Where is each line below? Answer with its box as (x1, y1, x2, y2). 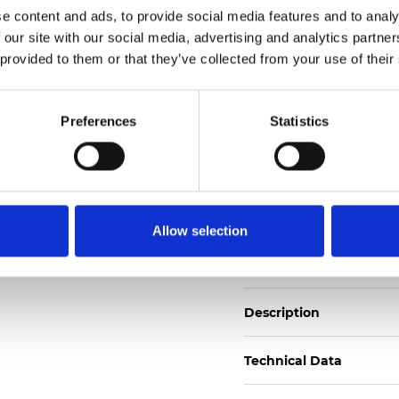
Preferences (61, 113, 137, 129)
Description (244, 304, 320, 321)
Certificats (244, 78, 312, 94)
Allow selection (151, 223, 248, 239)
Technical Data (244, 352, 342, 369)
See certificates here (244, 32, 379, 49)
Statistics (270, 113, 329, 129)
